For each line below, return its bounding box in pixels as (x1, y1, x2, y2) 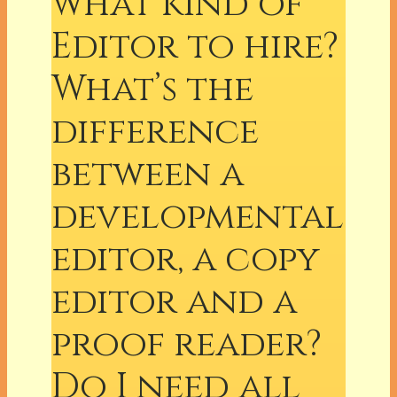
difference (51, 107, 259, 156)
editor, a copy (51, 235, 320, 284)
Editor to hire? (51, 22, 339, 71)
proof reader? (51, 320, 322, 369)
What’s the (51, 65, 253, 113)
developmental (51, 192, 344, 241)
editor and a (51, 277, 297, 326)
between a (51, 150, 244, 198)
